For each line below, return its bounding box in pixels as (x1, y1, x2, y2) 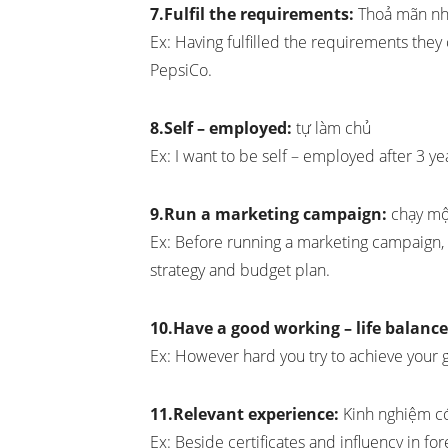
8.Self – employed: (150, 117, 292, 140)
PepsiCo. (150, 59, 212, 82)
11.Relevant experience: (150, 403, 339, 426)
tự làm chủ (292, 117, 371, 140)
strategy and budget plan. (150, 259, 330, 282)
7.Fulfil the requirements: (150, 3, 354, 26)
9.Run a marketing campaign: (150, 203, 387, 226)
